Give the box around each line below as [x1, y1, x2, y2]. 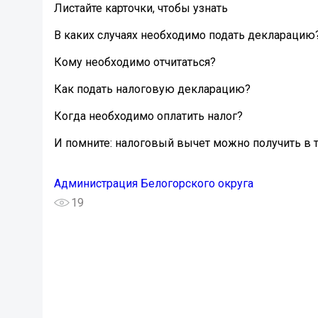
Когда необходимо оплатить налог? [54, 109, 243, 124]
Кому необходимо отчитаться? [54, 55, 216, 70]
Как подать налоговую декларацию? [54, 82, 251, 97]
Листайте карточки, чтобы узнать [54, 1, 228, 16]
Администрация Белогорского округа [54, 177, 253, 191]
